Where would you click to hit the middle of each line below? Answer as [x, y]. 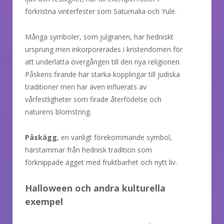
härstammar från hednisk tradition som [88, 149]
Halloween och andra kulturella [95, 188]
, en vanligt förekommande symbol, [114, 137]
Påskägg [41, 137]
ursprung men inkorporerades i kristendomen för [104, 49]
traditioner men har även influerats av [86, 86]
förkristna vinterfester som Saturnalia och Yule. [101, 11]
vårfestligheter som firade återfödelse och [93, 99]
